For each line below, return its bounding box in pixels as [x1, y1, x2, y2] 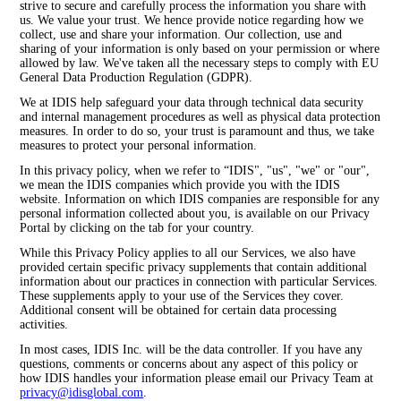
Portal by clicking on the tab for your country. [20, 221, 255, 235]
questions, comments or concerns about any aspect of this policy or [20, 357, 359, 371]
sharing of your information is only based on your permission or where [20, 42, 380, 56]
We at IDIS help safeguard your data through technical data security [20, 96, 364, 110]
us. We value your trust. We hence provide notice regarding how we [20, 13, 364, 28]
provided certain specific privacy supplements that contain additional [20, 260, 368, 275]
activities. [20, 318, 69, 332]
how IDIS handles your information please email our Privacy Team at [20, 371, 374, 386]
